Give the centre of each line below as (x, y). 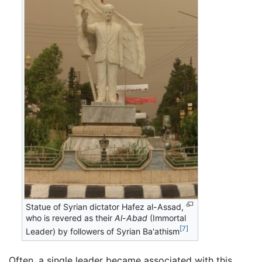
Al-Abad (131, 218)
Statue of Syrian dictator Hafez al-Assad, (105, 207)
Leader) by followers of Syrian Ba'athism (103, 232)
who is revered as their (70, 218)
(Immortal (167, 218)
